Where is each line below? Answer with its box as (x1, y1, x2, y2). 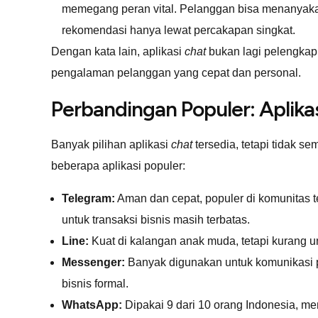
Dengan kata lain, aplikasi (51, 45, 185, 57)
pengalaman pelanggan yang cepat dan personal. (51, 66, 301, 79)
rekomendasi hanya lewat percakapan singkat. (62, 23, 295, 36)
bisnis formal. (62, 277, 128, 290)
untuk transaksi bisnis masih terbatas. (62, 213, 250, 226)
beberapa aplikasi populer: (51, 159, 185, 172)
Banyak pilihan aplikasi (51, 138, 171, 150)
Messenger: (62, 256, 125, 268)
